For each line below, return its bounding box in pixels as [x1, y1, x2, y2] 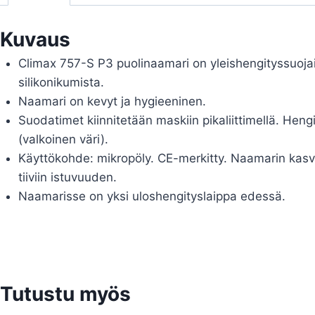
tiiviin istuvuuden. [18, 170, 117, 185]
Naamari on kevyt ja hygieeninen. [18, 94, 206, 109]
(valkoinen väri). [18, 132, 108, 147]
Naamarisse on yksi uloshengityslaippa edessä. [18, 189, 285, 204]
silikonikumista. [18, 75, 104, 90]
